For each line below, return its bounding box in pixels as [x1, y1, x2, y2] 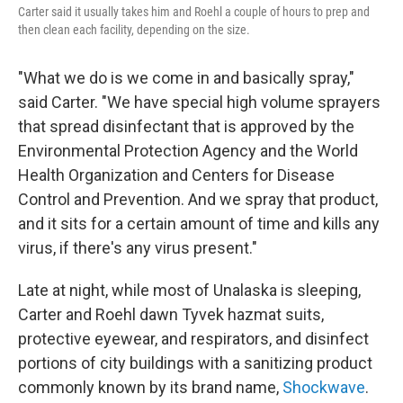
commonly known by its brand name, [18, 378, 282, 397]
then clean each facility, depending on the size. [18, 22, 250, 37]
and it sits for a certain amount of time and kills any [18, 214, 380, 233]
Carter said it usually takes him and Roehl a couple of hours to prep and [18, 4, 370, 19]
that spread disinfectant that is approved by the [18, 117, 354, 136]
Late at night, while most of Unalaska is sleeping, [18, 281, 361, 300]
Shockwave [282, 378, 365, 397]
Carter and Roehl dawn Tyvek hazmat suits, [18, 305, 324, 324]
